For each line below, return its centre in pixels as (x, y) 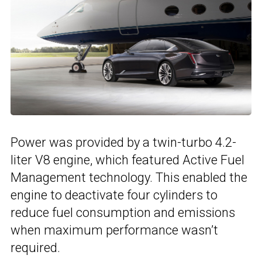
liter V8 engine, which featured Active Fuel (127, 160)
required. (35, 248)
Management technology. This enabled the (129, 178)
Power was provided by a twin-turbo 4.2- (123, 143)
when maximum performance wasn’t (114, 230)
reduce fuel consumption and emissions (123, 213)
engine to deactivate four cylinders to (114, 195)
